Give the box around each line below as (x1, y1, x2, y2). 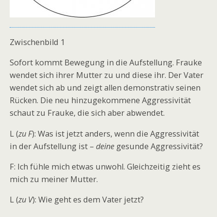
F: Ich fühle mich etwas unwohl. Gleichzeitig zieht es (10, 161, 201, 172)
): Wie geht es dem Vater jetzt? (32, 194, 144, 205)
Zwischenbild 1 (10, 37, 65, 48)
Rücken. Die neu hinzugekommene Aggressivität (10, 95, 191, 106)
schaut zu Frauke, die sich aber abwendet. (10, 108, 165, 119)
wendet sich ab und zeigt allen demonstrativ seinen (10, 82, 201, 93)
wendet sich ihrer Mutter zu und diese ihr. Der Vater (10, 70, 203, 81)
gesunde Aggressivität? (114, 140, 203, 152)
